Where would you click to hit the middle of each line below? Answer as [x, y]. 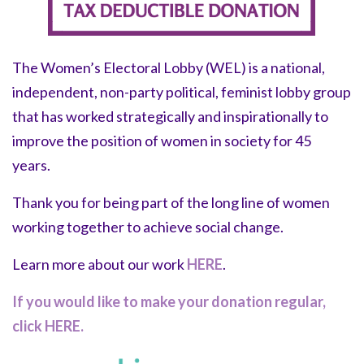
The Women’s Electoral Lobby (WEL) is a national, [169, 67]
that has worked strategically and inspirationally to [170, 116]
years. [32, 165]
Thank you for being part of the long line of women [171, 202]
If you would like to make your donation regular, [169, 301]
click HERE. [48, 325]
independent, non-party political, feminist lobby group [182, 91]
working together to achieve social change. [149, 226]
